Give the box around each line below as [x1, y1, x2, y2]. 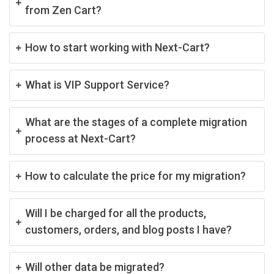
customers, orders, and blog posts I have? [25, 223, 232, 236]
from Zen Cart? [25, 3, 102, 17]
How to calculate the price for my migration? [25, 169, 246, 182]
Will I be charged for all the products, [25, 206, 206, 220]
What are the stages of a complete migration [25, 115, 247, 128]
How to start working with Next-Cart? [25, 40, 210, 54]
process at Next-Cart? [25, 131, 136, 145]
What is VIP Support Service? [25, 78, 169, 91]
